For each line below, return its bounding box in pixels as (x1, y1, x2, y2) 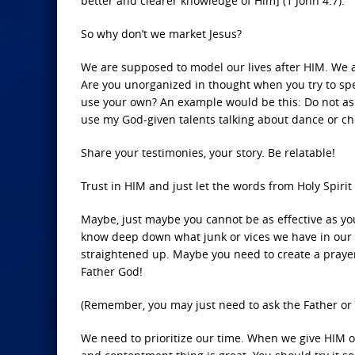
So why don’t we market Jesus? (81, 26, 242, 41)
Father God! (81, 264, 143, 279)
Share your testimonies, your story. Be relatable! (81, 145, 335, 160)
